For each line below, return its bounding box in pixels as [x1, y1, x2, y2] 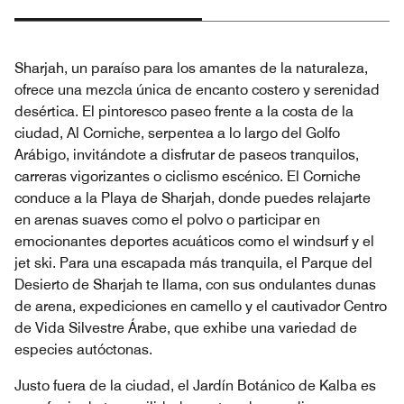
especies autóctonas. [14, 340, 152, 358]
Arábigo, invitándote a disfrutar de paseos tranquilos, [14, 145, 359, 163]
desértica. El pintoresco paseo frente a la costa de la [14, 102, 353, 120]
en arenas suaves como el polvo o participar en [14, 210, 320, 228]
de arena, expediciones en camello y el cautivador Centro [14, 297, 387, 315]
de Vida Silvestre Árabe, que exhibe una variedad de [14, 318, 357, 336]
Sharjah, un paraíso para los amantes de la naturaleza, [14, 59, 368, 77]
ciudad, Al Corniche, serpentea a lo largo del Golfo [14, 124, 340, 142]
